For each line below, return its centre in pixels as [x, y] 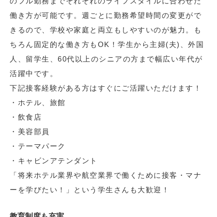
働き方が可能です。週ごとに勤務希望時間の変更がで [106, 15]
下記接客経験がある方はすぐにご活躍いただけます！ [106, 88]
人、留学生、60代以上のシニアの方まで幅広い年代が [106, 59]
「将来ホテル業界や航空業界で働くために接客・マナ [106, 175]
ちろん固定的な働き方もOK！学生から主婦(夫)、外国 [107, 45]
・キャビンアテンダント [54, 161]
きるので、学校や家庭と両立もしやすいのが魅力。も [106, 30]
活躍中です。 [34, 74]
